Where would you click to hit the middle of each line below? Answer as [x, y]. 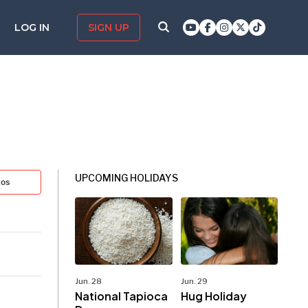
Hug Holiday [213, 296]
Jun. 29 [194, 282]
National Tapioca [122, 296]
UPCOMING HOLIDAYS [127, 178]
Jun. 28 [89, 282]
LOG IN [33, 27]
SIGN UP [109, 27]
